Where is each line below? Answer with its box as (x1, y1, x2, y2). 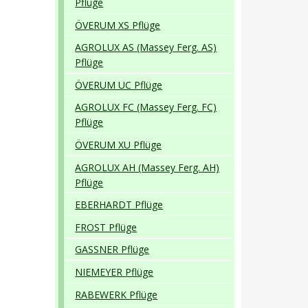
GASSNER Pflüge (75, 243, 150, 256)
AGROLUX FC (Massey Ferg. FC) (75, 100, 217, 114)
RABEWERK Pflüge (75, 287, 158, 301)
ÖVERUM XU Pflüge (75, 138, 162, 151)
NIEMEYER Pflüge (75, 265, 154, 278)
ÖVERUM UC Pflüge (75, 78, 163, 91)
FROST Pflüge (75, 220, 137, 234)
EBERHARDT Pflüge (75, 198, 164, 212)
